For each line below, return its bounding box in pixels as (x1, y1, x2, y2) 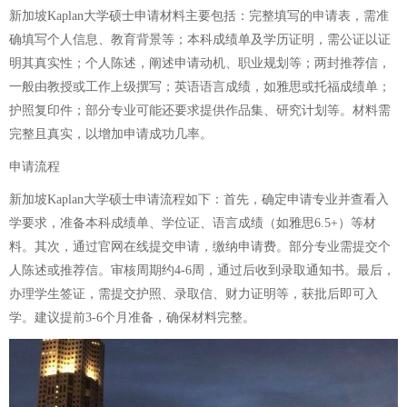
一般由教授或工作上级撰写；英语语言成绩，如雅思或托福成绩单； (9, 80, 391, 94)
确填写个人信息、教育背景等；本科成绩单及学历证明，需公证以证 (9, 33, 391, 46)
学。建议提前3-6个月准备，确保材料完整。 (9, 311, 255, 324)
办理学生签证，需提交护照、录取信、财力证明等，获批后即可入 (9, 287, 378, 301)
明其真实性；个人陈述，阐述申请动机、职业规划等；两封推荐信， (9, 56, 391, 70)
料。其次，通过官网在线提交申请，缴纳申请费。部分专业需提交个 (9, 240, 391, 253)
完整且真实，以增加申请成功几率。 (9, 127, 213, 141)
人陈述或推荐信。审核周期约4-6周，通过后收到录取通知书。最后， (9, 263, 395, 277)
